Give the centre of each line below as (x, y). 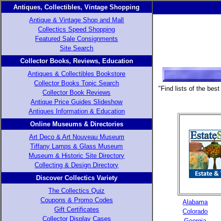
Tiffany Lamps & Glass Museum (77, 146)
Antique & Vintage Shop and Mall (77, 20)
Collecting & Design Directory (77, 165)
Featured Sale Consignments (77, 39)
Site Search (77, 48)
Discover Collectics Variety (77, 178)
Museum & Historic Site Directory (77, 156)
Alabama (195, 202)
